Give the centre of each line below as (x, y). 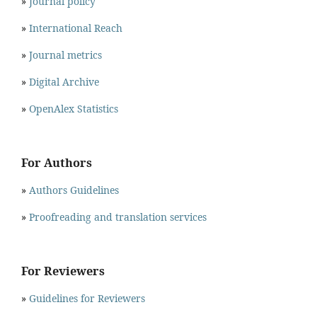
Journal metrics (65, 55)
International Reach (76, 28)
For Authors (57, 163)
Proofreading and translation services (118, 217)
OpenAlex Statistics (74, 109)
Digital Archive (64, 82)
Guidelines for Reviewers (87, 298)
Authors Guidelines (74, 190)
